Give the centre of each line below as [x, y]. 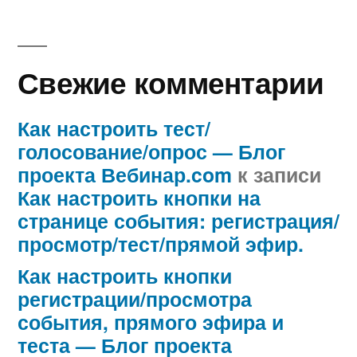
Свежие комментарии [171, 82]
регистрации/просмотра [135, 299]
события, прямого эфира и [151, 322]
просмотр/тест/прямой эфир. [161, 244]
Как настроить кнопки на [139, 198]
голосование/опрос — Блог [151, 152]
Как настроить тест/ [114, 129]
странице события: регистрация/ [178, 221]
